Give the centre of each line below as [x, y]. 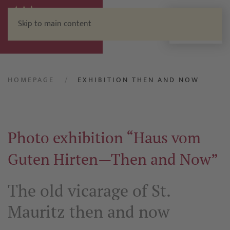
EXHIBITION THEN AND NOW [138, 80]
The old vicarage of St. [89, 191]
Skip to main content [55, 24]
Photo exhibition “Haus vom [104, 138]
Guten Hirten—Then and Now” [113, 159]
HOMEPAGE [31, 80]
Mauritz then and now [89, 212]
